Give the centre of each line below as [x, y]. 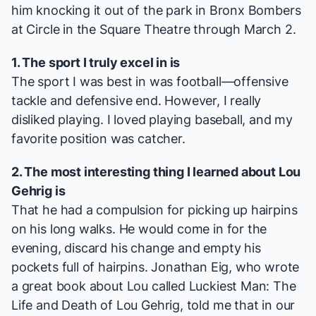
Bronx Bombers [255, 11]
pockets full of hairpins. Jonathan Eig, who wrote [156, 267]
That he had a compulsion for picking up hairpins [154, 210]
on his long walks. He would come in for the [139, 229]
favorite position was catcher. [98, 139]
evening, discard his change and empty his [136, 248]
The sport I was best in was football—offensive [150, 82]
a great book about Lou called [100, 286]
